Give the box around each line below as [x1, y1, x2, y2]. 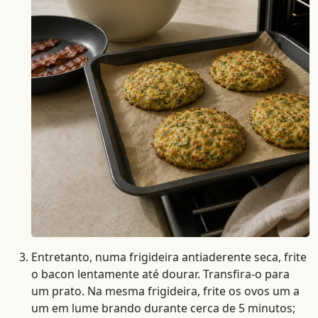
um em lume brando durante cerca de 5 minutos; [31, 300, 295, 316]
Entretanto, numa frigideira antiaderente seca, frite [31, 248, 307, 265]
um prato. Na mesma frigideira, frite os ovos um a [31, 283, 300, 299]
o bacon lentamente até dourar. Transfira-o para [31, 265, 290, 282]
